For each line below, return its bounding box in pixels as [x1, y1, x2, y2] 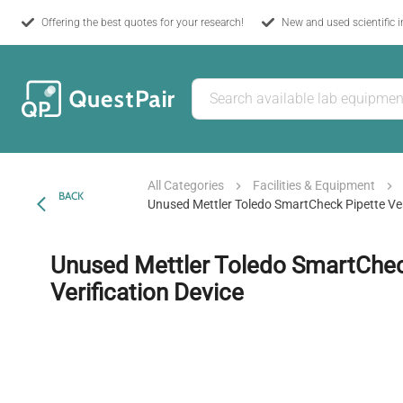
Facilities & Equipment [253, 178, 376, 193]
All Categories [148, 178, 225, 193]
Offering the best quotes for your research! [41, 15, 244, 29]
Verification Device [50, 279, 244, 306]
